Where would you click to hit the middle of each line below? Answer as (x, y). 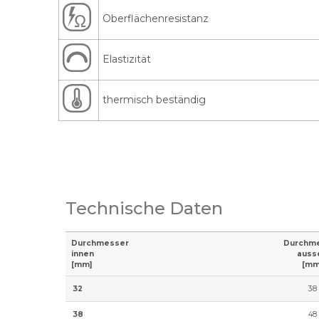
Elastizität (127, 59)
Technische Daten (144, 209)
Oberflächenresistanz (156, 19)
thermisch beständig (154, 100)
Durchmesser (100, 244)
